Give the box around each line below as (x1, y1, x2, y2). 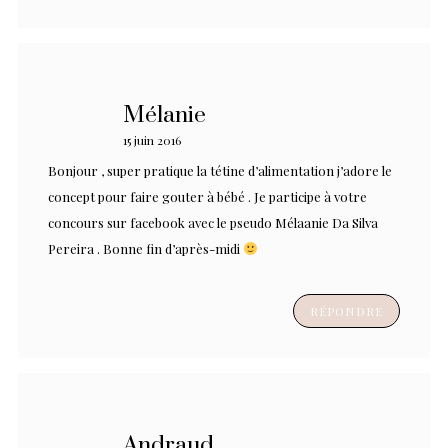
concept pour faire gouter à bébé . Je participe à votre (48, 187, 367, 205)
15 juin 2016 (123, 131, 181, 148)
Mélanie (123, 100, 206, 130)
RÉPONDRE (309, 302, 383, 319)
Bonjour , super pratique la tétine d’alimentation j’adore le (48, 161, 392, 179)
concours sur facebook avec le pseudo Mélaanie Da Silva (48, 213, 378, 231)
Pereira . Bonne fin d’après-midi (48, 239, 243, 257)
